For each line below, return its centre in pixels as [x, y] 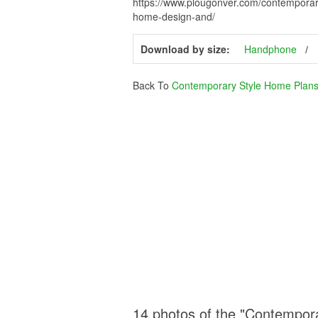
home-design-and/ [174, 17]
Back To [152, 86]
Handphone [270, 49]
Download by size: [185, 49]
